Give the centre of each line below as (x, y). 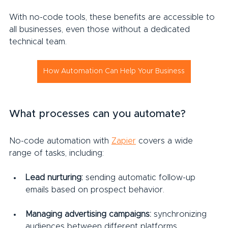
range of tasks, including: (56, 153)
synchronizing (180, 214)
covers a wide (166, 141)
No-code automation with (60, 141)
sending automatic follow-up (140, 177)
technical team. (38, 41)
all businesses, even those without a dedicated (101, 29)
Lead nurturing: (54, 177)
